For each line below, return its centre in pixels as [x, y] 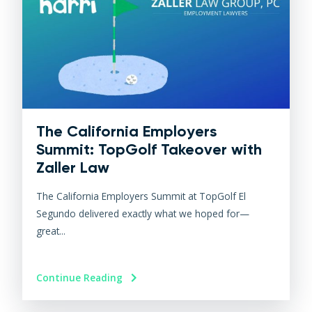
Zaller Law [73, 168]
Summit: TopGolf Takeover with [149, 150]
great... [51, 231]
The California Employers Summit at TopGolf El [141, 196]
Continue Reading [81, 278]
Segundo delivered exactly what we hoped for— [143, 214]
